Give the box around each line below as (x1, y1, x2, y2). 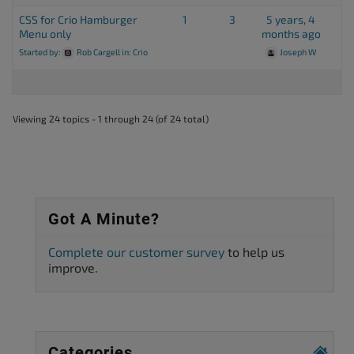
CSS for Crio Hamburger (19, 13, 137, 26)
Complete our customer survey (48, 244, 224, 259)
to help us (224, 244, 284, 259)
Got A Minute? (48, 209, 160, 228)
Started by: (19, 47, 62, 57)
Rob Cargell (77, 47, 120, 57)
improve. (48, 260, 98, 275)
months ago (261, 27, 321, 40)
